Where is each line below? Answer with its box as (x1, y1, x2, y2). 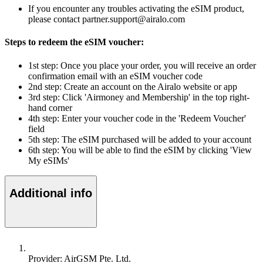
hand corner (28, 102, 72, 113)
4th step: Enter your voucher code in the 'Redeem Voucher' (28, 113, 246, 123)
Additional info (9, 187, 92, 200)
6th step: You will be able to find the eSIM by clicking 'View (28, 144, 252, 155)
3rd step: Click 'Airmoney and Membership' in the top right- (28, 92, 249, 102)
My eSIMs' (28, 155, 69, 166)
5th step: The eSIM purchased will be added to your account (28, 134, 251, 144)
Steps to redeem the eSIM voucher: (5, 37, 144, 48)
